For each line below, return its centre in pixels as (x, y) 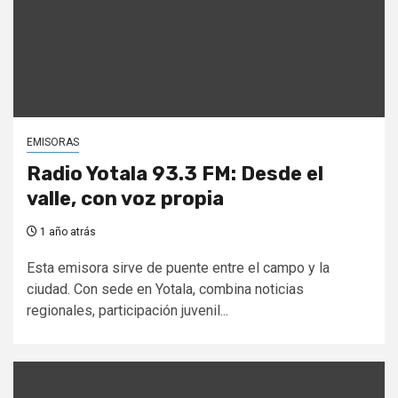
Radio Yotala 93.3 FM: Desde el (175, 173)
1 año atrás (67, 231)
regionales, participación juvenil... (127, 310)
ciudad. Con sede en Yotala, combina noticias (165, 289)
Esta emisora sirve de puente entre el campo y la (178, 267)
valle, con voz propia (125, 198)
